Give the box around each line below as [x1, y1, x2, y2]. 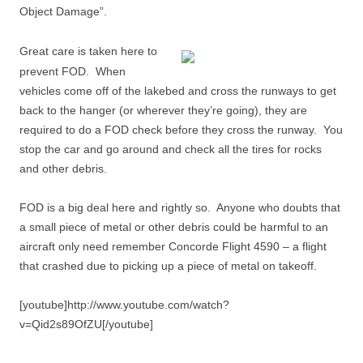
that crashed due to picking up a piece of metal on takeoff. [19, 259, 317, 272]
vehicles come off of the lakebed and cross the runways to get [19, 84, 336, 97]
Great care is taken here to [19, 45, 157, 58]
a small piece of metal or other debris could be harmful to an [19, 220, 328, 233]
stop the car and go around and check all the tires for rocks [19, 143, 322, 156]
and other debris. [19, 162, 107, 175]
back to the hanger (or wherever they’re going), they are [19, 104, 307, 117]
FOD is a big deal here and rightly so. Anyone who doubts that [19, 201, 340, 214]
